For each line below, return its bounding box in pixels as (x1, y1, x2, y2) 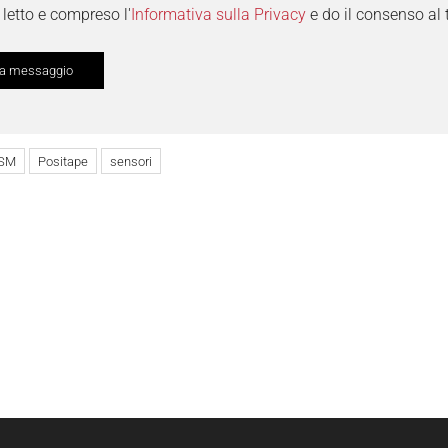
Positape (38, 154, 88, 169)
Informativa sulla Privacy (131, 5, 306, 24)
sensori (110, 154, 152, 169)
